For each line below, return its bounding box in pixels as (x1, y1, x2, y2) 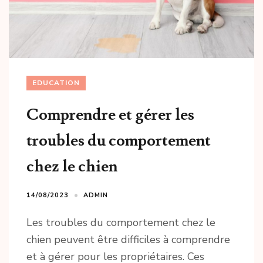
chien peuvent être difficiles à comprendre (26, 232, 230, 247)
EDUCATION (32, 78, 80, 88)
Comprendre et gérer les (26, 104, 194, 126)
